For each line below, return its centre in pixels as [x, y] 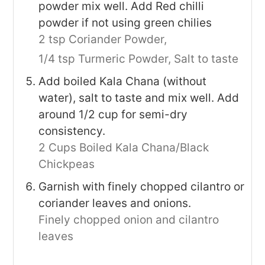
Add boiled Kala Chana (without [123, 82]
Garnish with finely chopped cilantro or [142, 187]
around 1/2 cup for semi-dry [113, 115]
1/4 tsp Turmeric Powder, [105, 59]
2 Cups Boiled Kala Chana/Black [124, 148]
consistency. [72, 131]
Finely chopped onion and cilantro [129, 220]
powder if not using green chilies [125, 23]
